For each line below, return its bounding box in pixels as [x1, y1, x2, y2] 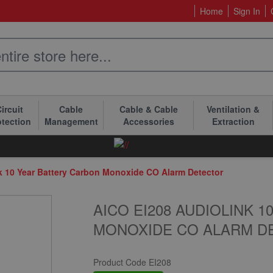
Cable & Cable [119, 103, 178, 115]
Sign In [233, 5, 260, 17]
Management [44, 115, 98, 127]
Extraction [211, 115, 255, 127]
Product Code [93, 256, 149, 268]
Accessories [122, 115, 174, 127]
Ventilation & [207, 103, 260, 115]
